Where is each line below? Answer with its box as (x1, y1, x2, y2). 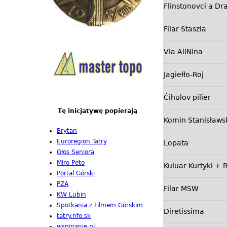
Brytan (57, 127, 77, 135)
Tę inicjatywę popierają (57, 107, 137, 115)
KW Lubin (57, 191, 86, 199)
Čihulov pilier (164, 93, 211, 102)
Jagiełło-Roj (164, 70, 204, 79)
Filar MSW (164, 184, 199, 193)
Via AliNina (164, 48, 203, 56)
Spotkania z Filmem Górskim (57, 202, 143, 209)
